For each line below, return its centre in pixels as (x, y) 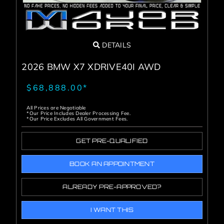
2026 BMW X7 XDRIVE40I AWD (91, 67)
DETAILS (116, 45)
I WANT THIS (112, 210)
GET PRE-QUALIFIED (112, 141)
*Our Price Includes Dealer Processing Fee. (78, 113)
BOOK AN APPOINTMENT (112, 164)
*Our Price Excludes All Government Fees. (77, 119)
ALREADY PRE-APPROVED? (112, 187)
